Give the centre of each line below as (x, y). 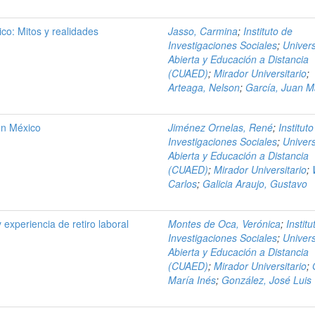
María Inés (192, 280)
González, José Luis (267, 280)
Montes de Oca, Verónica (225, 224)
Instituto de (268, 31)
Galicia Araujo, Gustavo (255, 184)
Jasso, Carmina (203, 31)
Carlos (183, 184)
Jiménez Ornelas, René (221, 127)
